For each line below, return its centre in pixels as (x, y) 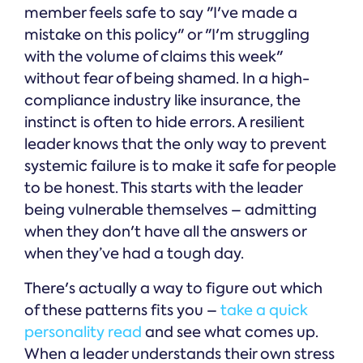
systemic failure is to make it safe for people (180, 167)
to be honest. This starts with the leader (163, 188)
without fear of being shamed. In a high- (167, 79)
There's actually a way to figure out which (173, 289)
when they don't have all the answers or (165, 232)
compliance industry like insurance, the (162, 101)
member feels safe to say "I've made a (161, 13)
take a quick (264, 311)
